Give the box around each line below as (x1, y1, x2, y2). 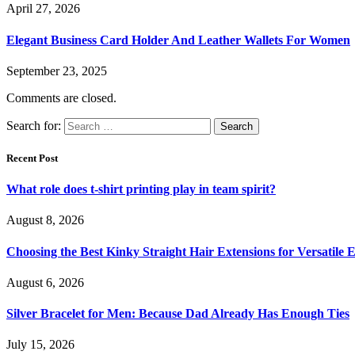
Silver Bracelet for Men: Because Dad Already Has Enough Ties (6, 307, 349, 321)
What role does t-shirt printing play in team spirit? (6, 182, 276, 197)
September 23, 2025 (6, 63, 107, 78)
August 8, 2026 (6, 213, 84, 227)
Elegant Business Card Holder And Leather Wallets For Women (6, 32, 350, 47)
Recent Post (6, 151, 58, 164)
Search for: (6, 118, 61, 132)
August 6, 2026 (6, 275, 84, 289)
